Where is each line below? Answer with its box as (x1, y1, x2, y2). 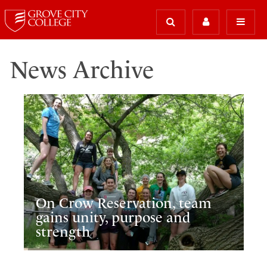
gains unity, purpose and (36, 209, 191, 226)
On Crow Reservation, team (36, 194, 212, 212)
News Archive (10, 56, 154, 84)
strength (36, 223, 91, 240)
